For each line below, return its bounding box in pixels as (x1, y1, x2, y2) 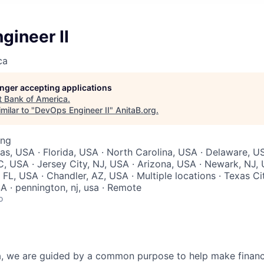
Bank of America (4, 94, 68, 104)
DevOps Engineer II (35, 105, 110, 115)
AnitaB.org (115, 105, 156, 115)
